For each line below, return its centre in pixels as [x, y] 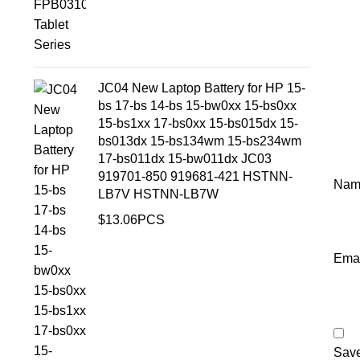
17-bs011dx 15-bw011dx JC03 [185, 159]
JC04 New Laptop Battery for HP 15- [202, 88]
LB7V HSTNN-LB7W [158, 194]
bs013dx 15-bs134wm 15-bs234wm [200, 141]
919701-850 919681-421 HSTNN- [195, 176]
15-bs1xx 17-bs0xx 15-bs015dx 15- [198, 123]
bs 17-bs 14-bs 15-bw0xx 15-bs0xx [197, 106]
